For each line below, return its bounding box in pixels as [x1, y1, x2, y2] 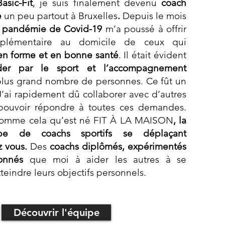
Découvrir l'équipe [13, 206, 99, 218]
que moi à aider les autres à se [23, 154, 186, 165]
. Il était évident [118, 49, 187, 61]
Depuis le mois [120, 10, 186, 22]
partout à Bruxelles [37, 10, 118, 22]
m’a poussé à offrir [102, 23, 187, 35]
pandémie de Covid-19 [2, 23, 102, 35]
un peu [4, 10, 35, 22]
